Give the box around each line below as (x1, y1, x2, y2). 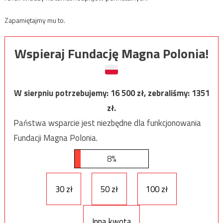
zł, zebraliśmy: (136, 86, 192, 100)
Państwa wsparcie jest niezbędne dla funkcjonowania (13, 116, 201, 129)
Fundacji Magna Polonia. (13, 131, 98, 144)
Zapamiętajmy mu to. (4, 15, 65, 26)
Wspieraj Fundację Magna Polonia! (14, 43, 209, 63)
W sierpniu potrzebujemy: (13, 86, 111, 100)
